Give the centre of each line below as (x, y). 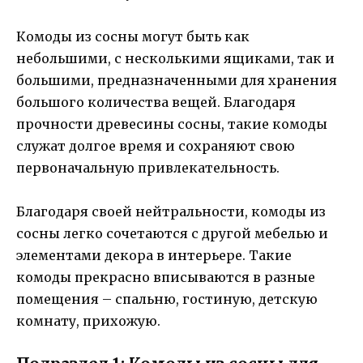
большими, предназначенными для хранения (177, 80)
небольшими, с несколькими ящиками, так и (175, 58)
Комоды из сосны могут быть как (133, 36)
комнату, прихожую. (88, 321)
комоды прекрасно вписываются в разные (166, 278)
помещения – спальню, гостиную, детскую (167, 299)
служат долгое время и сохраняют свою (156, 146)
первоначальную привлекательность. (148, 168)
